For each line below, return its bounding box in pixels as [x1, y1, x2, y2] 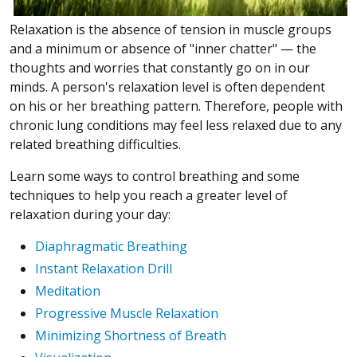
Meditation [35, 281, 100, 300]
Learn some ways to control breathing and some [10, 167, 300, 185]
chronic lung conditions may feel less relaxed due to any [10, 116, 342, 134]
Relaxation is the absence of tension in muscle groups [10, 20, 331, 38]
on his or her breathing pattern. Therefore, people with [10, 96, 343, 115]
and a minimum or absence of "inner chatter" [10, 39, 280, 57]
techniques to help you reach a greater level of [10, 186, 288, 204]
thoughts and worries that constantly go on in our [10, 58, 310, 76]
